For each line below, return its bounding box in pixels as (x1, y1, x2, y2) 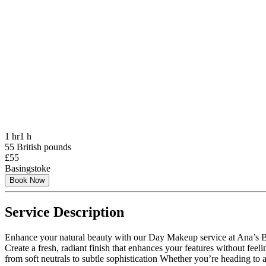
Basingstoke (5, 163, 50, 173)
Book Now (9, 175, 45, 185)
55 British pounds (5, 141, 71, 152)
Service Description (5, 204, 124, 220)
